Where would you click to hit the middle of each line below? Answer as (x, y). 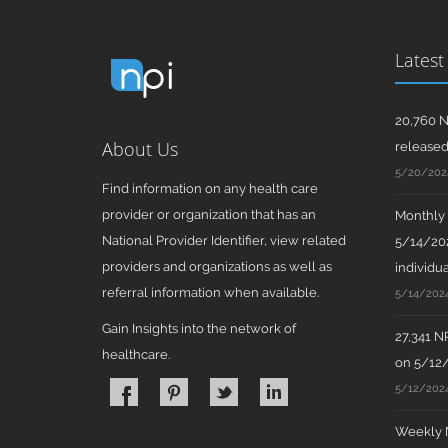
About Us (140, 149)
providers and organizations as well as (217, 266)
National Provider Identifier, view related (224, 240)
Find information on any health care (210, 188)
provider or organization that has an (209, 214)
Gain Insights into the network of (199, 328)
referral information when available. (210, 292)
